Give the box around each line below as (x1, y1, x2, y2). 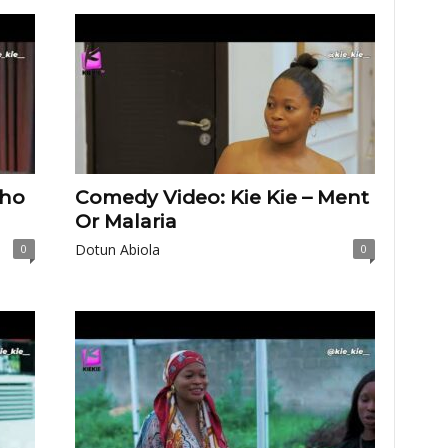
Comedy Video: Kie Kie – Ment (74, 186, 369, 209)
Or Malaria (74, 210, 177, 233)
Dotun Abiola (74, 240, 160, 259)
